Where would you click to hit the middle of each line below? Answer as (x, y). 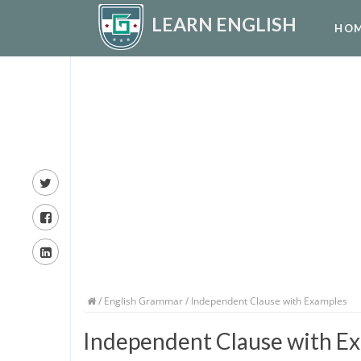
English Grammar (143, 301)
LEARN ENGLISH (224, 24)
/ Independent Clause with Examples (265, 301)
